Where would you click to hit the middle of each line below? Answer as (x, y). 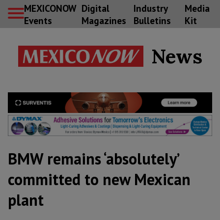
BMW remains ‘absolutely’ (93, 159)
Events (38, 20)
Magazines (104, 20)
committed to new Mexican (99, 179)
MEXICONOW (50, 8)
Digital (95, 8)
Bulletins (152, 20)
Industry (150, 8)
